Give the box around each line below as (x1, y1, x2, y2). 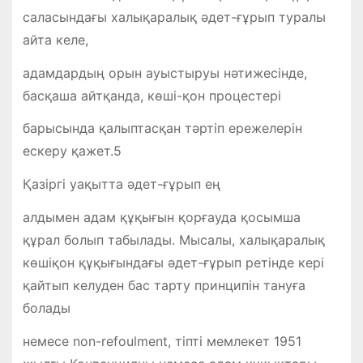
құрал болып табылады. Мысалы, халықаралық (22, 232, 325, 249)
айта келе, (22, 31, 88, 48)
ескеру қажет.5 (22, 143, 122, 160)
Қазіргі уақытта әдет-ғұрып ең (22, 176, 220, 193)
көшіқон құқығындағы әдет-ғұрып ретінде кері (22, 254, 324, 271)
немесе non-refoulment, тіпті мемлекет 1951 (22, 332, 301, 349)
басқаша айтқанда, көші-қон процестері (22, 87, 281, 104)
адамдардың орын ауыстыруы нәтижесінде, (22, 64, 307, 81)
